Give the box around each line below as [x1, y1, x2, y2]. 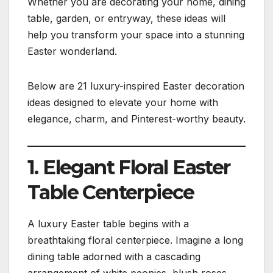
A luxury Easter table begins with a [27, 217, 189, 230]
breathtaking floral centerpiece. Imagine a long [27, 233, 243, 246]
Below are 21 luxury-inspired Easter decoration [27, 79, 244, 92]
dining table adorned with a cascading [27, 250, 200, 263]
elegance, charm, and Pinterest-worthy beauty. [27, 112, 246, 125]
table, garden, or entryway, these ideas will [27, 12, 225, 24]
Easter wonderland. [27, 44, 117, 57]
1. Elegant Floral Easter [27, 155, 230, 179]
